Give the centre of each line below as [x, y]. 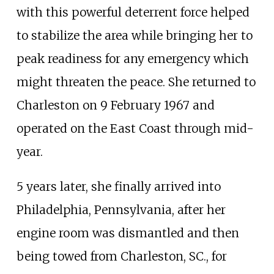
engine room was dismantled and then [128, 233]
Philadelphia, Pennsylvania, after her [121, 209]
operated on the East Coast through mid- [135, 128]
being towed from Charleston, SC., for [121, 256]
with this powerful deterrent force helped [133, 12]
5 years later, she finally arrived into [118, 186]
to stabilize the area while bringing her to [134, 35]
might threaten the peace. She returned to [136, 82]
